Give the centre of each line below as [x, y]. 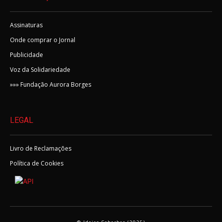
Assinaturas [26, 25]
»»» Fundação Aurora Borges [51, 85]
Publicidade [27, 55]
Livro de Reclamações [41, 149]
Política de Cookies [37, 164]
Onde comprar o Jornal [43, 40]
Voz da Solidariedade [40, 70]
